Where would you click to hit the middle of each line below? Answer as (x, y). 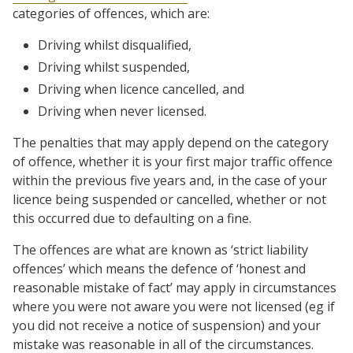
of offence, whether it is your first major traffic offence (173, 162)
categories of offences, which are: (111, 13)
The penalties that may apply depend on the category (171, 143)
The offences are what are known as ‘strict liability (160, 250)
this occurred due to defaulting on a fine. (132, 218)
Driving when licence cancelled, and (141, 89)
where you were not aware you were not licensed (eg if (174, 307)
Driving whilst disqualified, (115, 45)
